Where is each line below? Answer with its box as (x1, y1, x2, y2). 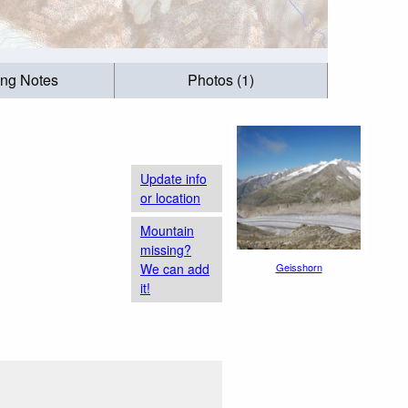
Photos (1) (188, 69, 255, 91)
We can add (140, 259, 209, 278)
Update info (140, 168, 207, 188)
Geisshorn (275, 260, 322, 274)
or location (140, 188, 200, 207)
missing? (140, 240, 191, 259)
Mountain (140, 220, 194, 240)
